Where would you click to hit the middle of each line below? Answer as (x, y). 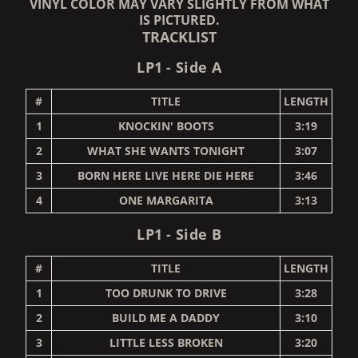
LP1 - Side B (179, 234)
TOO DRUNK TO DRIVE (166, 292)
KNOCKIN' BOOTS (166, 125)
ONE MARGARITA (166, 200)
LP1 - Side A (179, 67)
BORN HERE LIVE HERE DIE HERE (166, 175)
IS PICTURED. (179, 20)
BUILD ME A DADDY (166, 317)
